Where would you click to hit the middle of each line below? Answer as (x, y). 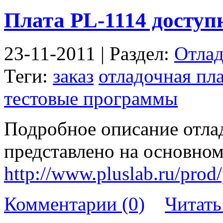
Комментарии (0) (74, 204)
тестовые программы (91, 99)
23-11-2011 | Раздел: (89, 54)
